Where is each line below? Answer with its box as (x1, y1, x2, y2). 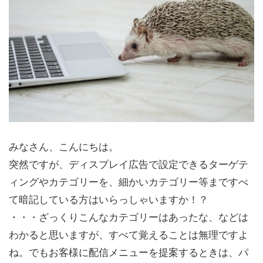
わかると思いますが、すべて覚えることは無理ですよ (9, 226, 248, 241)
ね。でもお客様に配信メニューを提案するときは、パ (9, 244, 248, 259)
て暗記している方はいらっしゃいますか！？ (9, 191, 208, 206)
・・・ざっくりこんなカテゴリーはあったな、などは (9, 208, 248, 224)
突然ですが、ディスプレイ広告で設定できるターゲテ (9, 156, 248, 171)
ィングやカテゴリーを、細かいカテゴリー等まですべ (9, 173, 248, 188)
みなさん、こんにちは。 (9, 138, 119, 153)
